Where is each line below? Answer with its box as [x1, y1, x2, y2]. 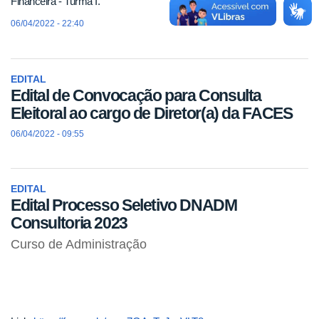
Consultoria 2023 [11, 214, 127, 233]
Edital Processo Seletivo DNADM [11, 196, 237, 215]
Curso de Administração [11, 237, 147, 252]
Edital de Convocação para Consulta [11, 86, 262, 105]
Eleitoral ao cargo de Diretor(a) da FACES [11, 104, 293, 123]
